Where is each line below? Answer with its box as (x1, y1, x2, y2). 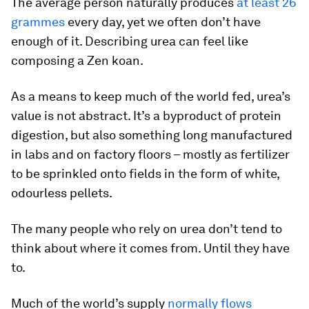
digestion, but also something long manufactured (11, 128, 292, 142)
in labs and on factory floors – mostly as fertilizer (11, 147, 290, 161)
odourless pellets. (11, 186, 112, 200)
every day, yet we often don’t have (65, 14, 261, 29)
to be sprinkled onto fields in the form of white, (11, 166, 279, 181)
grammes (11, 14, 65, 29)
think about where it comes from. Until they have (11, 241, 290, 255)
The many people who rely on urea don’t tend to (11, 221, 282, 236)
